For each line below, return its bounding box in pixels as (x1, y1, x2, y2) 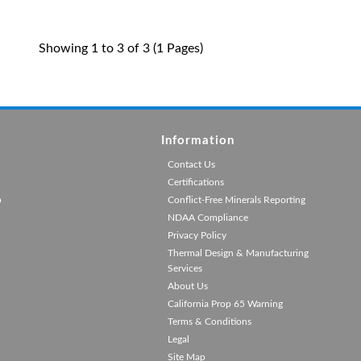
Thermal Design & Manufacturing (167, 248, 309, 258)
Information (160, 135, 234, 147)
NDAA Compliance (167, 213, 248, 222)
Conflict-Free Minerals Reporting (167, 195, 305, 205)
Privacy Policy (167, 230, 226, 240)
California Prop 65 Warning (167, 299, 283, 309)
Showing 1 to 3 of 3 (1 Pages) (38, 42, 203, 55)
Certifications (167, 177, 224, 187)
